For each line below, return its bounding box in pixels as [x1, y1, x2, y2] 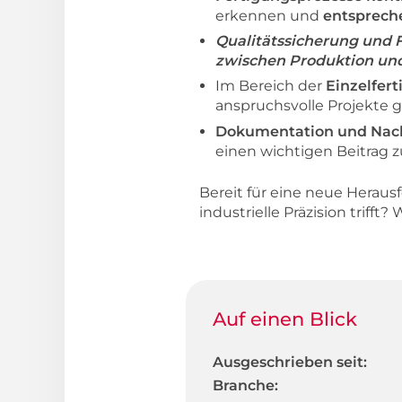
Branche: [213, 376, 278, 394]
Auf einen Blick [213, 307, 357, 330]
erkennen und [215, 7, 323, 25]
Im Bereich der [215, 77, 326, 95]
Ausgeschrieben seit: [213, 353, 367, 371]
